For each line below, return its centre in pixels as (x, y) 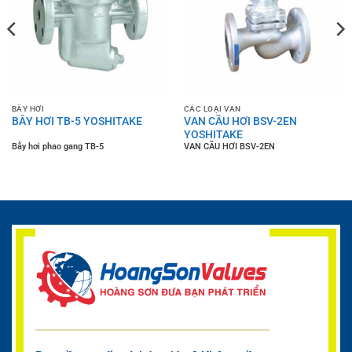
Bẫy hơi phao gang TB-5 (57, 146)
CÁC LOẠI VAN (212, 109)
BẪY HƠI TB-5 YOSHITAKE (77, 121)
